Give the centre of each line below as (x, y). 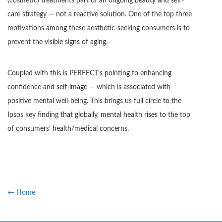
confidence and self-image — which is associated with (89, 87)
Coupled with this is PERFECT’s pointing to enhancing (89, 74)
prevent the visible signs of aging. (57, 42)
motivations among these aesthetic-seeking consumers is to (99, 28)
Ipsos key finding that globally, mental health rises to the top (99, 115)
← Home (21, 193)
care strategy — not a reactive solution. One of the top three (100, 15)
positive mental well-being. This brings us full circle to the (94, 101)
